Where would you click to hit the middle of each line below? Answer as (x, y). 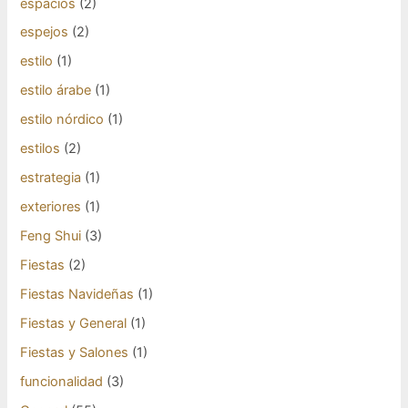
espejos (45, 32)
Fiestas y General (74, 323)
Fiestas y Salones (75, 352)
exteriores (51, 207)
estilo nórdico (62, 120)
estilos (41, 149)
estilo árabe (56, 91)
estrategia (51, 178)
